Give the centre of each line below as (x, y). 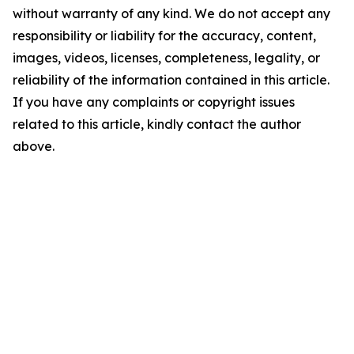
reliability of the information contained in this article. (171, 80)
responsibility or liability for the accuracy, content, (164, 36)
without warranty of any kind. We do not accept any (171, 13)
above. (34, 146)
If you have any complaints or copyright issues (154, 102)
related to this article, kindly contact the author (157, 124)
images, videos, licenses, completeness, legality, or (166, 58)
